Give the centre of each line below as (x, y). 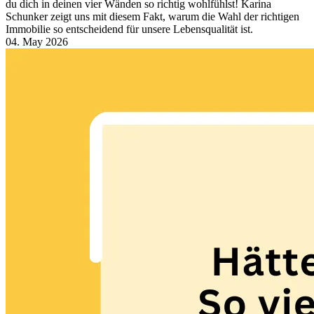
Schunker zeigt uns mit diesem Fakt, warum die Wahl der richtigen (152, 17)
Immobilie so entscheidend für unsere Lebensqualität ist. (129, 29)
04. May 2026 (37, 42)
